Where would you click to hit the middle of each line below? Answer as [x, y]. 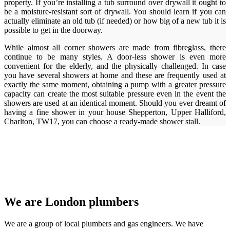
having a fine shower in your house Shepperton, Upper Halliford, [115, 112]
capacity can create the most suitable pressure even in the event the [115, 93]
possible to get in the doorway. [53, 30]
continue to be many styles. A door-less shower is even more [115, 56]
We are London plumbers [71, 202]
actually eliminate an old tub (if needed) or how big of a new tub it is [115, 21]
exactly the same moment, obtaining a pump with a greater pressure [115, 84]
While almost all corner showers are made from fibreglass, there [115, 47]
